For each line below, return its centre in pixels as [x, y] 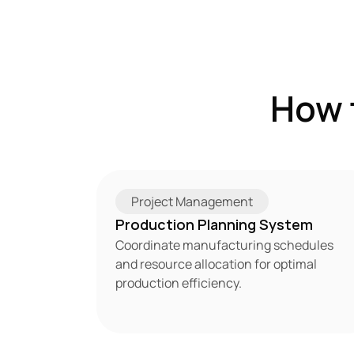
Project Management [192, 201]
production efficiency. [179, 283]
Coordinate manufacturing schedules [224, 245]
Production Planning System [214, 224]
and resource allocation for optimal [216, 264]
